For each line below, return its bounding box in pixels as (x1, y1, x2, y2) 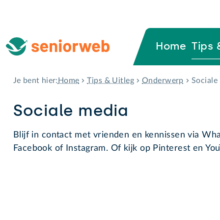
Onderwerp (142, 76, 184, 84)
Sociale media (13, 101, 129, 120)
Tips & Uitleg (87, 76, 135, 84)
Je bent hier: (13, 77, 58, 85)
